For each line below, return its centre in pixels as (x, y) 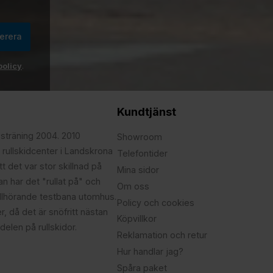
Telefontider (142, 154)
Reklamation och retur (162, 235)
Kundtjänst (146, 112)
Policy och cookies (155, 202)
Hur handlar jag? (150, 251)
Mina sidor (138, 169)
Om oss (133, 186)
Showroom (139, 137)
